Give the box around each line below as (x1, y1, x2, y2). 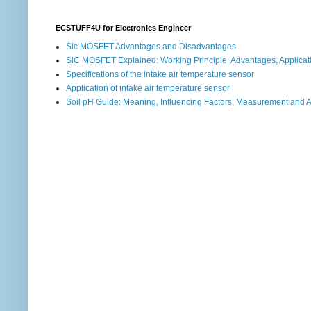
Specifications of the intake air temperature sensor (66, 69, 254, 79)
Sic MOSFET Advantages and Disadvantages (66, 41, 236, 51)
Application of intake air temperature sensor (66, 83, 230, 93)
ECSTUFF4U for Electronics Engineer (56, 23, 191, 32)
